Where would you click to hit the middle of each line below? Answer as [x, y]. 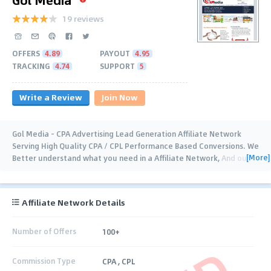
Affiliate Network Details [73, 202]
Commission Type [44, 261]
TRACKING [31, 66]
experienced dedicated [56, 170]
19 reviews [83, 18]
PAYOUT [115, 53]
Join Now [120, 97]
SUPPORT [117, 66]
